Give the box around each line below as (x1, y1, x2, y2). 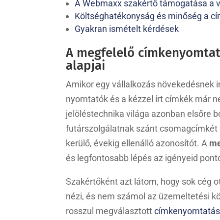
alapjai (66, 57, 106, 73)
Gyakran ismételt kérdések (75, 23, 179, 34)
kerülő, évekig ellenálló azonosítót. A (66, 137, 210, 148)
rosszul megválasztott (66, 205, 155, 216)
